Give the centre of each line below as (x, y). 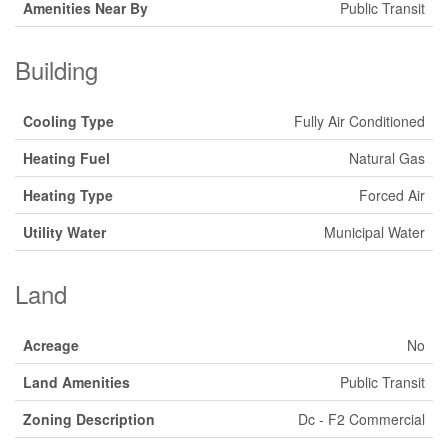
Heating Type (68, 195)
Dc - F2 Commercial (361, 419)
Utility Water (64, 232)
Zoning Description (89, 419)
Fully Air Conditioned (359, 121)
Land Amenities (76, 382)
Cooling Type (68, 121)
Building (56, 69)
